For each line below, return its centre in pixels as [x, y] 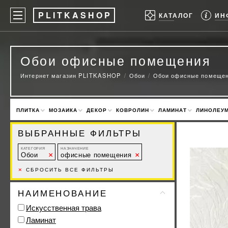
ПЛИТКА [28, 110]
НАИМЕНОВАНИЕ [63, 192]
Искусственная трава [64, 207]
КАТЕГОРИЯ [33, 148]
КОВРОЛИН [133, 110]
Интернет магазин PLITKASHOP [71, 75]
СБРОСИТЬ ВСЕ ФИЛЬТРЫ [69, 169]
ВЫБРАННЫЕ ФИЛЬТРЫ [80, 133]
